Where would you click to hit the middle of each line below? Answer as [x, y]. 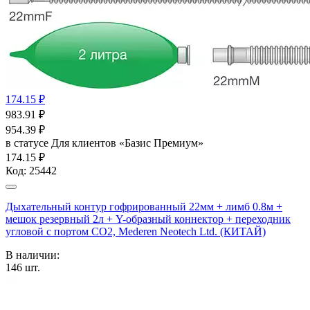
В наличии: [33, 255]
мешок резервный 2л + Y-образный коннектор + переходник [148, 219]
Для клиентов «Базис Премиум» [127, 143]
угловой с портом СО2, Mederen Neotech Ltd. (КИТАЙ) [136, 231]
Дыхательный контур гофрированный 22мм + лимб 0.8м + [144, 206]
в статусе [28, 143]
